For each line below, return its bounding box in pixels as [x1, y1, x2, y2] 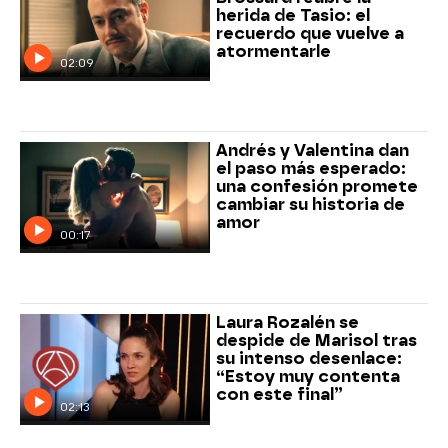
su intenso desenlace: [215, 349, 402, 369]
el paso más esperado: [215, 159, 406, 179]
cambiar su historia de [215, 195, 405, 215]
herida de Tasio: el [215, 5, 370, 25]
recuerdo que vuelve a [215, 23, 404, 43]
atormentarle [215, 41, 331, 61]
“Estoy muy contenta [215, 367, 400, 387]
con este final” [215, 385, 343, 405]
